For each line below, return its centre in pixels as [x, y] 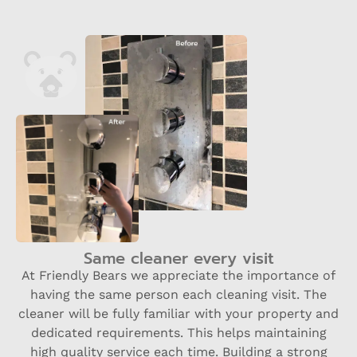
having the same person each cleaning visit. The [178, 295]
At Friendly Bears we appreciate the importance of [178, 276]
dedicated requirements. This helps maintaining [178, 333]
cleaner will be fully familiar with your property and [178, 314]
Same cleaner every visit [178, 259]
